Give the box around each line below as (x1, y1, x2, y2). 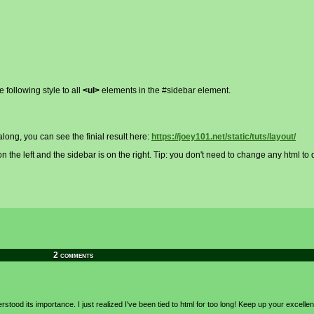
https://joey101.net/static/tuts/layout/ (151, 132, 296, 142)
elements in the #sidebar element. (100, 86, 231, 95)
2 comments (53, 250, 93, 260)
